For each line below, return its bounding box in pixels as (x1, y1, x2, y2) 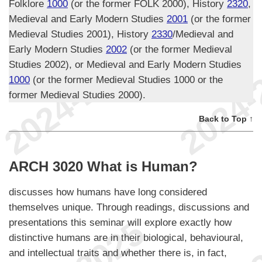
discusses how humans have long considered (9, 185, 207, 198)
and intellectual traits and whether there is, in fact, (9, 246, 227, 258)
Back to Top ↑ (199, 114, 253, 124)
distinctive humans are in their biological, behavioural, (9, 231, 243, 243)
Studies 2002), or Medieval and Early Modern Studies (9, 58, 242, 71)
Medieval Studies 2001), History (9, 28, 151, 40)
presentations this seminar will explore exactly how (9, 216, 232, 228)
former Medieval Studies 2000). (9, 89, 146, 101)
